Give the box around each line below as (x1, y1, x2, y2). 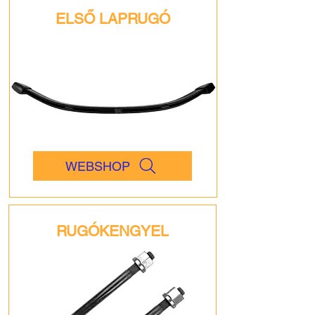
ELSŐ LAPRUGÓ (56, 10, 170, 28)
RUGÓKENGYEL (56, 222, 169, 240)
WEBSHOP (65, 158, 130, 174)
